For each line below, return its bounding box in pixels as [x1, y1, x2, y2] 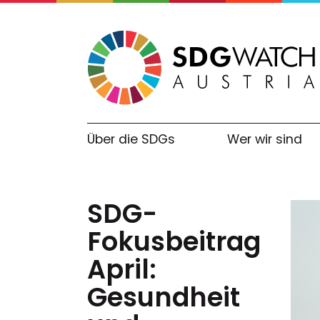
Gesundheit [87, 279, 240, 316]
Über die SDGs [87, 130, 175, 148]
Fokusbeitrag [87, 224, 261, 261]
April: [87, 251, 156, 289]
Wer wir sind [227, 130, 303, 148]
